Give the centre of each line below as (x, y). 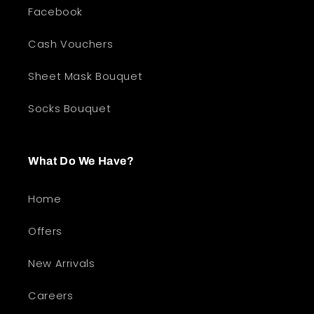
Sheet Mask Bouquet (86, 76)
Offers (45, 231)
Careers (51, 295)
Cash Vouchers (71, 44)
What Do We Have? (81, 161)
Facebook (56, 12)
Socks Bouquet (70, 108)
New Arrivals (62, 263)
